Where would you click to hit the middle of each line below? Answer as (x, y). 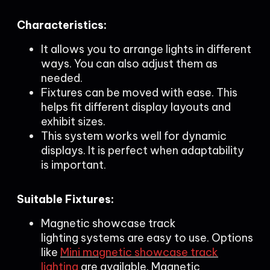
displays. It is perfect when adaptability (143, 150)
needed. (62, 78)
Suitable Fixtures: (65, 199)
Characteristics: (62, 25)
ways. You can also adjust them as (129, 64)
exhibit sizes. (73, 121)
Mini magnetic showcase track (139, 252)
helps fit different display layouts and (136, 107)
